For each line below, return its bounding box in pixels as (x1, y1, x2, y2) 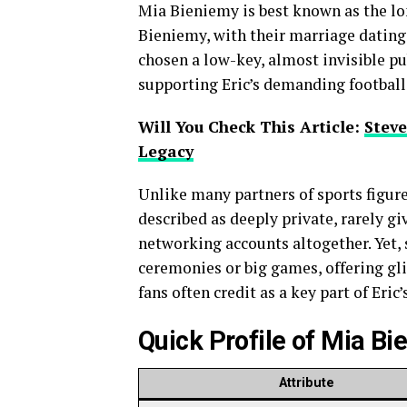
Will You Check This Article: (138, 115, 364, 137)
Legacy (138, 140, 194, 162)
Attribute (278, 374, 334, 391)
